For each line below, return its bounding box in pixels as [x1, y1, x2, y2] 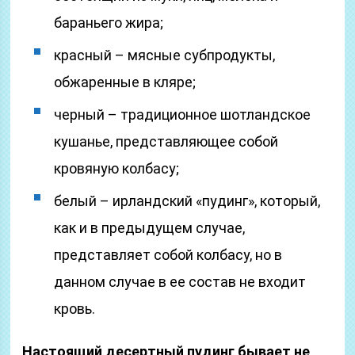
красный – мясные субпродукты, [54, 47, 276, 63]
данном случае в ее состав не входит [54, 273, 307, 290]
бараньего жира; [54, 14, 164, 31]
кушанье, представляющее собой [54, 133, 279, 150]
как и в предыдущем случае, [54, 219, 246, 236]
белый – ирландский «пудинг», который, [54, 193, 321, 209]
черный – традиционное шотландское [54, 106, 311, 123]
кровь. [54, 300, 96, 317]
